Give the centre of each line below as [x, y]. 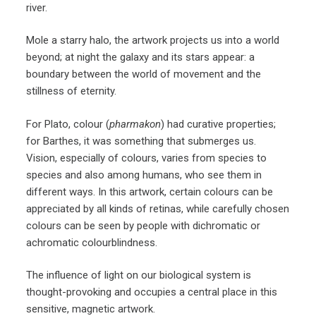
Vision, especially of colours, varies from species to [147, 158]
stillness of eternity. [72, 91]
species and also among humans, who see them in [144, 175]
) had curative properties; [219, 124]
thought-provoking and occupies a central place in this [152, 292]
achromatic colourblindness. [92, 242]
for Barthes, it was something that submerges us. [141, 141]
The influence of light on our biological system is [139, 275]
